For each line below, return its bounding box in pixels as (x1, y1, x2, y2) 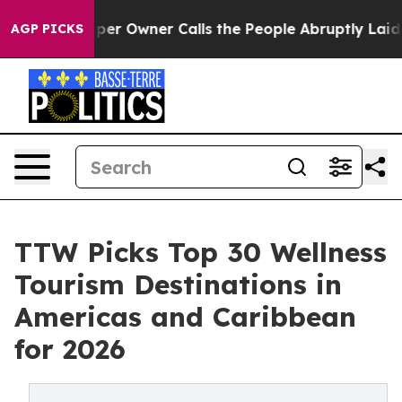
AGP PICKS (11, 21, 83, 37)
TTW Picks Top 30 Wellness (14, 235, 387, 269)
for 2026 (14, 332, 126, 366)
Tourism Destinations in (14, 267, 342, 301)
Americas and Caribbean (14, 300, 356, 334)
